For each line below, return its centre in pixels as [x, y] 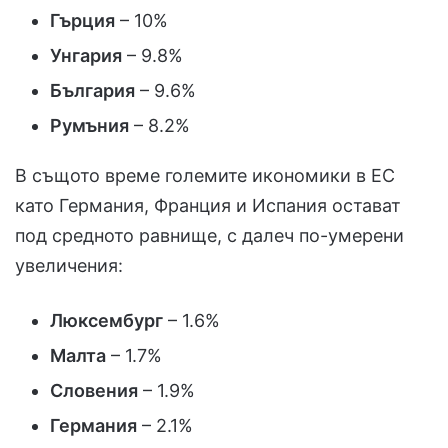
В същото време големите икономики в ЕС [205, 175]
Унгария [86, 55]
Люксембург [106, 320]
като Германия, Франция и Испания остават [208, 205]
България [92, 90]
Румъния [89, 125]
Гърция [82, 20]
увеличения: [69, 265]
